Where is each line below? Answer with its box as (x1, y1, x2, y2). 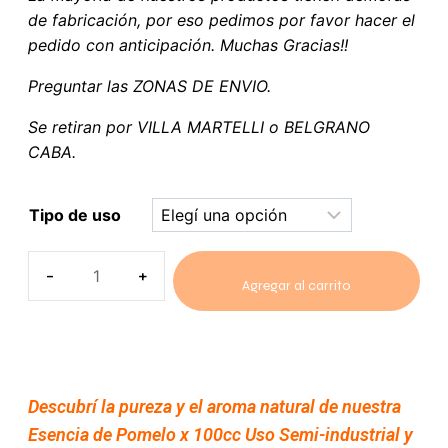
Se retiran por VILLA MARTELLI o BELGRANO (28, 116, 370, 137)
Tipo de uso (29, 204, 121, 225)
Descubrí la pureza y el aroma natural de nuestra (28, 395, 401, 417)
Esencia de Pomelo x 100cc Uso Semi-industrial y (28, 423, 413, 445)
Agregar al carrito (241, 276, 351, 294)
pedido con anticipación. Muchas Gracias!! (28, 34, 348, 55)
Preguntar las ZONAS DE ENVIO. (28, 75, 271, 96)
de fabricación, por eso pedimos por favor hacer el (28, 9, 415, 30)
